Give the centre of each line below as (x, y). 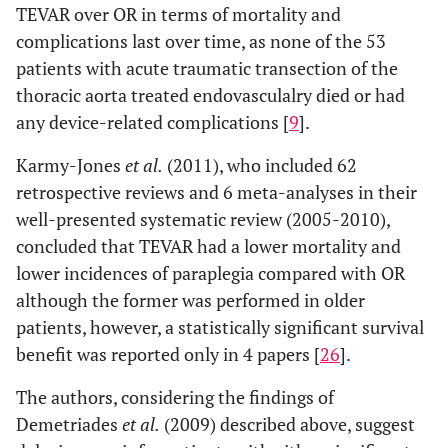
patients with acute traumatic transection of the (207, 68)
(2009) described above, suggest (287, 424)
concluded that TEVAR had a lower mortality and (208, 246)
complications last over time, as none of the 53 (201, 41)
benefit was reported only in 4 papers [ (168, 354)
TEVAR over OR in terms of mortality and (178, 14)
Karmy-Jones (70, 165)
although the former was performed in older (190, 300)
